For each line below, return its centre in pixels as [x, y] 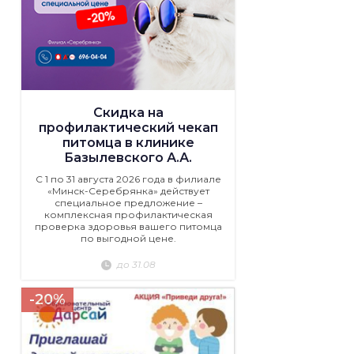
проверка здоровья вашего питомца [128, 227]
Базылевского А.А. [128, 158]
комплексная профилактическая [128, 215]
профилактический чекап [128, 128]
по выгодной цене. [128, 239]
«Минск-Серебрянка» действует [128, 191]
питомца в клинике [128, 143]
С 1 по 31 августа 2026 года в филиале [128, 179]
